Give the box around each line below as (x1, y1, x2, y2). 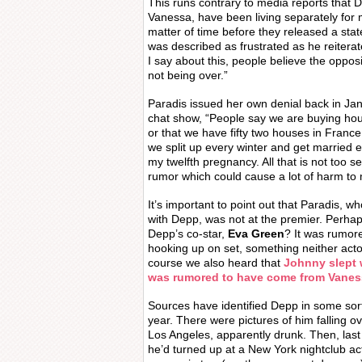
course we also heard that (148, 256, 284, 269)
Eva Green (228, 227, 284, 240)
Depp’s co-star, (148, 227, 228, 240)
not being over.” (148, 69, 228, 82)
